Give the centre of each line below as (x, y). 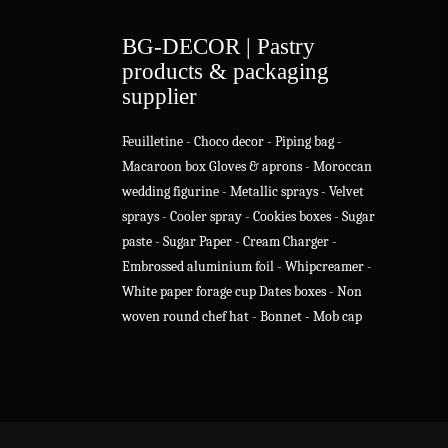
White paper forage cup (189, 291)
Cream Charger (286, 241)
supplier (159, 96)
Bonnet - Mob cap (311, 316)
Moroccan (342, 166)
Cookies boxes (292, 216)
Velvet (346, 191)
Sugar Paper (197, 241)
